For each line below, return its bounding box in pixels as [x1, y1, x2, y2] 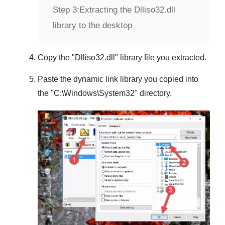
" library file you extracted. [115, 53, 206, 62]
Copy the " [38, 53, 75, 62]
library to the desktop [53, 21, 132, 31]
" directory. [135, 89, 172, 98]
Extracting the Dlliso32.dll [79, 5, 175, 15]
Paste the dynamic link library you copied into [38, 75, 198, 84]
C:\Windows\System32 [54, 89, 135, 98]
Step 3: [53, 5, 79, 15]
